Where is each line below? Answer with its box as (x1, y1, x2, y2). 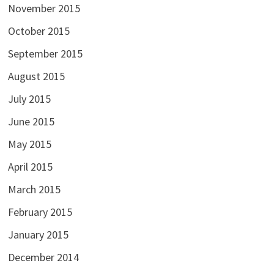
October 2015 (7, 23, 70, 38)
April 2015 (7, 159, 53, 174)
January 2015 (7, 227, 68, 242)
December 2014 (7, 250, 79, 264)
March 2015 (7, 182, 61, 196)
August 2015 (7, 68, 65, 83)
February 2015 (7, 204, 72, 219)
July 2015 (7, 91, 51, 106)
